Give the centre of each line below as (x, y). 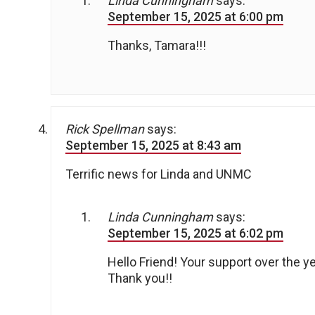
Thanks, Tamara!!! (157, 46)
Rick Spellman (105, 129)
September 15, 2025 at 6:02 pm (195, 233)
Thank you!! (140, 278)
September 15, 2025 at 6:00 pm (195, 17)
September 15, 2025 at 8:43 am (153, 146)
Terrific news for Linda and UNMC (159, 174)
